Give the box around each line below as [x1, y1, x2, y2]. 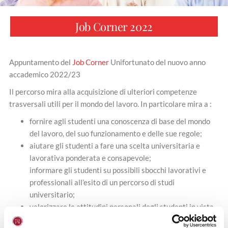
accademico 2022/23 [9, 70, 80, 79]
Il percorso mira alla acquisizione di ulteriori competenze [9, 87, 197, 97]
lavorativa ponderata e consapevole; [30, 153, 151, 163]
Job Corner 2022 [75, 19, 153, 35]
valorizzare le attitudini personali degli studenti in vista [30, 202, 214, 212]
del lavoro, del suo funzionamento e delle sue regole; [30, 129, 202, 138]
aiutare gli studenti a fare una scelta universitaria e [30, 141, 200, 151]
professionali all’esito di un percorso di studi [30, 178, 175, 187]
